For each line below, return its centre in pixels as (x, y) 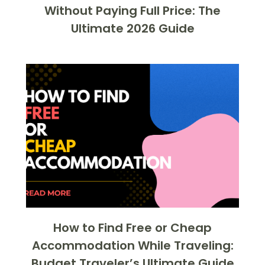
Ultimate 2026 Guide (132, 28)
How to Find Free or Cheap (132, 227)
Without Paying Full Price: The (132, 10)
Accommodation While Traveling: (132, 245)
